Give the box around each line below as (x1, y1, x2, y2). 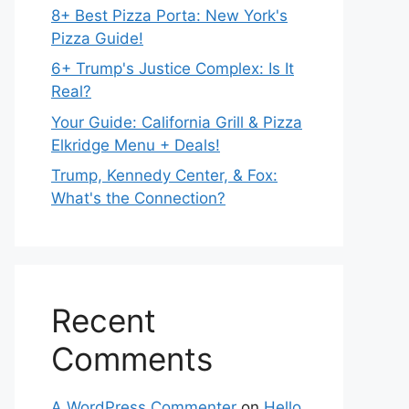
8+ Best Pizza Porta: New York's (51, 5, 288, 25)
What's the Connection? (51, 189, 225, 207)
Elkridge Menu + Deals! (51, 135, 220, 154)
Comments (51, 340, 213, 378)
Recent (51, 301, 156, 340)
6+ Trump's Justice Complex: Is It (51, 59, 294, 78)
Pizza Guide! (51, 28, 143, 47)
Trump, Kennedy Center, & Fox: (51, 166, 278, 184)
